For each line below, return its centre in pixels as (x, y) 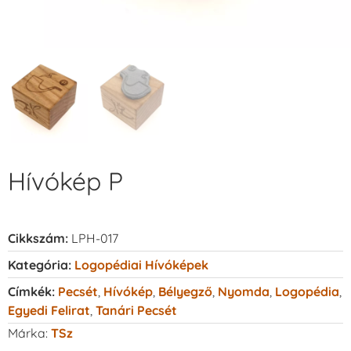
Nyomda (244, 291)
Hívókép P (65, 181)
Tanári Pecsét (136, 310)
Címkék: (31, 291)
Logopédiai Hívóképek (141, 264)
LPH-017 (95, 238)
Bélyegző (185, 291)
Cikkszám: (40, 238)
